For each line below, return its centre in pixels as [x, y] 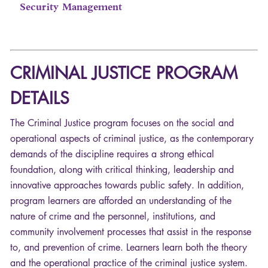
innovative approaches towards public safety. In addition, [127, 185]
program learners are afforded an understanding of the [121, 201]
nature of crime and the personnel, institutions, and [113, 217]
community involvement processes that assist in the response [131, 232]
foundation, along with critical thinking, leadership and [122, 170]
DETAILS [40, 98]
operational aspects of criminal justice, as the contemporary [132, 139]
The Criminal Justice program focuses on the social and [122, 123]
